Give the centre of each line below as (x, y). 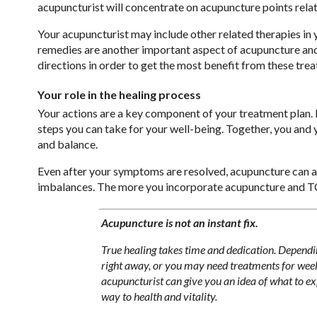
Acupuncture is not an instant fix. (180, 222)
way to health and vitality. (160, 296)
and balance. (67, 144)
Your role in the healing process (119, 95)
